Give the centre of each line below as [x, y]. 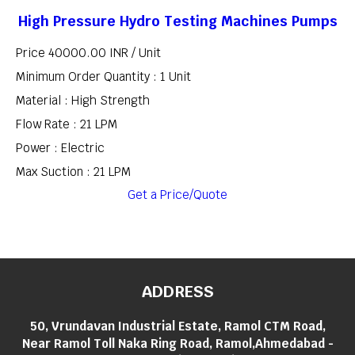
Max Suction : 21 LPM [73, 172]
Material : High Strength [83, 101]
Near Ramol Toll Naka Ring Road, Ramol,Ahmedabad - [177, 344]
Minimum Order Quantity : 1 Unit [103, 77]
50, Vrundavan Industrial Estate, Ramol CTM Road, [177, 326]
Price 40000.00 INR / [77, 53]
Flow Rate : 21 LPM [67, 124]
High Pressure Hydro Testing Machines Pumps [177, 21]
